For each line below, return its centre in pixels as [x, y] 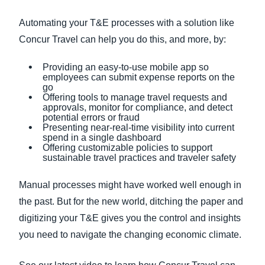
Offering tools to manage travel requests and [135, 97]
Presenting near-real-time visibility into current [138, 127]
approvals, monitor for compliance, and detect [138, 107]
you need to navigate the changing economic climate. [130, 235]
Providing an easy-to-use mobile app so [126, 67]
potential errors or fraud [91, 117]
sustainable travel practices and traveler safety [139, 158]
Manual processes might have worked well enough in [130, 185]
